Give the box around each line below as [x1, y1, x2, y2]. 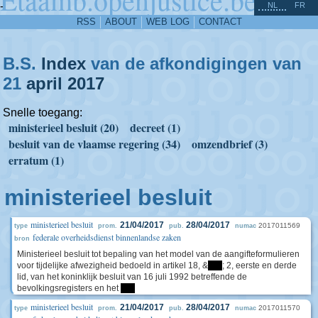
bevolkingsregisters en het [17, 283, 121, 293]
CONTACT [198, 16, 242, 27]
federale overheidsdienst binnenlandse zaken [33, 231, 181, 243]
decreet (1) [130, 119, 180, 136]
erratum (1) [9, 152, 64, 168]
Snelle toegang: [3, 106, 82, 119]
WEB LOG [146, 16, 190, 27]
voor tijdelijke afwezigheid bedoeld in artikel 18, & [17, 261, 208, 270]
